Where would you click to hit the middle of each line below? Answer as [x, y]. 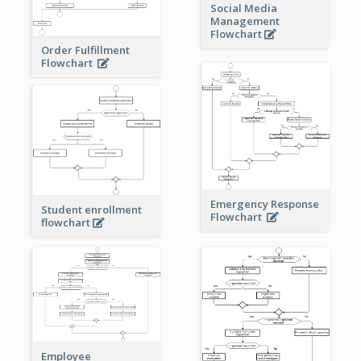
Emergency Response [264, 204]
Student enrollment [91, 209]
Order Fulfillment [85, 50]
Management [245, 21]
